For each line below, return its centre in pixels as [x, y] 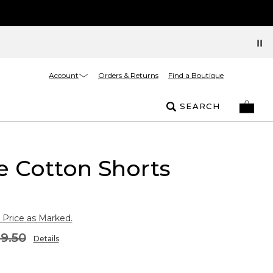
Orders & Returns [128, 75]
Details [46, 239]
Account [64, 75]
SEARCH [200, 106]
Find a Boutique [196, 75]
